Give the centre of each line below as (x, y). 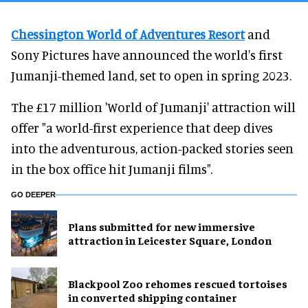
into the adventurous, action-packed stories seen (152, 148)
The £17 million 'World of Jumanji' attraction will (153, 107)
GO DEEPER (33, 194)
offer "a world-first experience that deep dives (142, 127)
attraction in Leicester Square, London (170, 240)
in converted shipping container (153, 297)
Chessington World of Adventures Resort (128, 34)
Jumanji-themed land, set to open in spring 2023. (151, 75)
